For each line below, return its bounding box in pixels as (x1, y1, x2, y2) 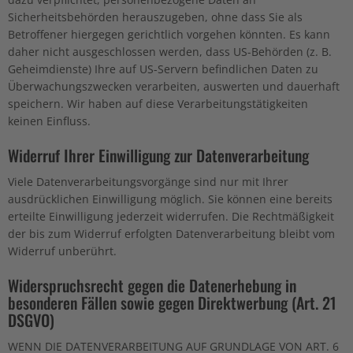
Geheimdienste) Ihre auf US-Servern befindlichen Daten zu (8, 61, 318, 76)
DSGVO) (8, 308, 54, 332)
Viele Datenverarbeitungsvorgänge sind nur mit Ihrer (8, 174, 288, 189)
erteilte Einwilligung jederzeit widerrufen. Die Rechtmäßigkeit (8, 209, 334, 224)
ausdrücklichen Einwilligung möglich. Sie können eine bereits (8, 191, 333, 206)
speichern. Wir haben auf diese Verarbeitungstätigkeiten (8, 96, 308, 111)
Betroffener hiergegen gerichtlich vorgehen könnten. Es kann (8, 27, 330, 42)
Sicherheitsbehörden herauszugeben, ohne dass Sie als (8, 9, 303, 24)
